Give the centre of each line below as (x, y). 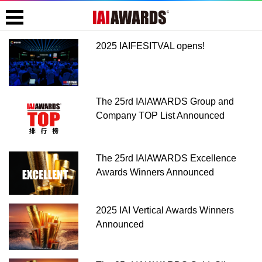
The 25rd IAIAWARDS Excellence (166, 158)
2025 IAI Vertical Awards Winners (165, 210)
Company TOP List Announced (161, 115)
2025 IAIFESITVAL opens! (151, 46)
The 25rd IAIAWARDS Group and (165, 101)
